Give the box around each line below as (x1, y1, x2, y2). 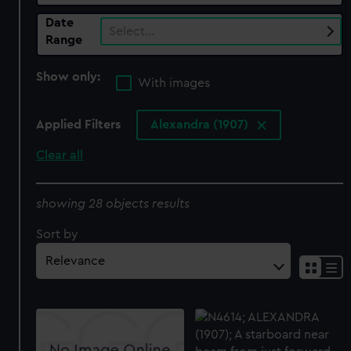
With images (138, 77, 211, 90)
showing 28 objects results (36, 197, 190, 210)
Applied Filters (36, 118, 121, 132)
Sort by (36, 227, 79, 241)
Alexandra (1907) (150, 118, 252, 132)
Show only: (36, 70, 104, 83)
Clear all (36, 149, 84, 162)
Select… (109, 24, 155, 38)
